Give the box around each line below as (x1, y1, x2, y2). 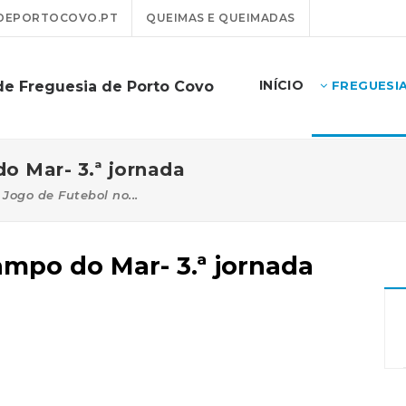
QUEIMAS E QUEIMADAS (146, 11, 295, 24)
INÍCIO (258, 77, 304, 93)
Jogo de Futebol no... (3, 188, 139, 202)
